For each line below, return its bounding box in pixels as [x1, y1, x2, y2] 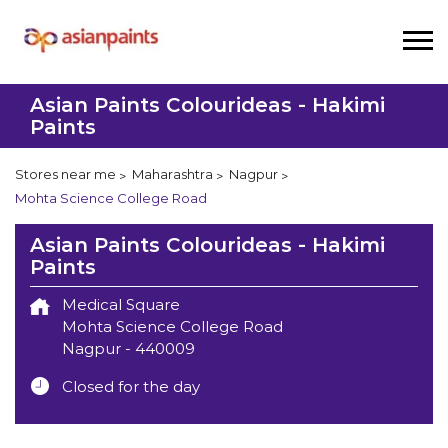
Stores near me [15, 166, 116, 183]
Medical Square [62, 294, 180, 314]
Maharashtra [132, 166, 213, 183]
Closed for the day [62, 376, 200, 396]
